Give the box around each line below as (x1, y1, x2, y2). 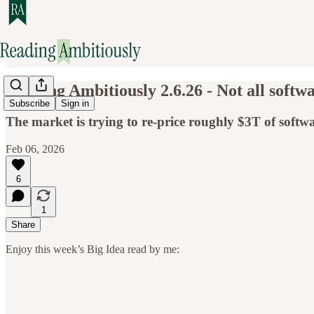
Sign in (61, 98, 89, 109)
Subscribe (9, 98, 50, 109)
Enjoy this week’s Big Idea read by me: (6, 243, 179, 255)
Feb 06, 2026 (6, 142, 64, 155)
